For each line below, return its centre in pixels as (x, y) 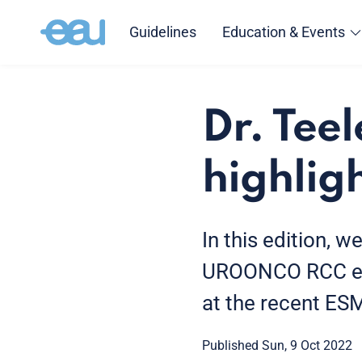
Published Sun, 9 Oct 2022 (277, 345)
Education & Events (283, 32)
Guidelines (162, 32)
